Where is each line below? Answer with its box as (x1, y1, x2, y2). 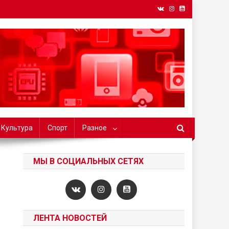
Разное (82, 124, 107, 132)
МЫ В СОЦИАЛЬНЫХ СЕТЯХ (33, 156, 144, 166)
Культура (1, 124, 33, 132)
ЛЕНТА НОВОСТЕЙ (33, 213, 107, 223)
